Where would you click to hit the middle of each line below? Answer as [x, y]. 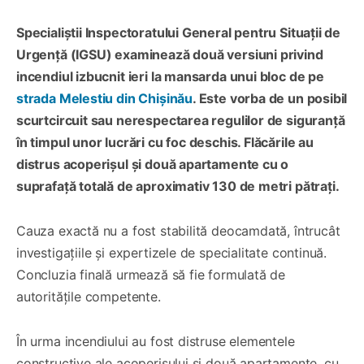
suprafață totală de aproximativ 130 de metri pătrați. [178, 186]
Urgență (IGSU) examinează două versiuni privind [170, 54]
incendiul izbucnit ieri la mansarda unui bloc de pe [170, 76]
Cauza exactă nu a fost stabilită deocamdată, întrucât [178, 230]
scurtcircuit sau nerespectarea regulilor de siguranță [181, 120]
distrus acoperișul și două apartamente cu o [153, 164]
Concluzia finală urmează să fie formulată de [151, 274]
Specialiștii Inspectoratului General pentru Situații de [179, 32]
